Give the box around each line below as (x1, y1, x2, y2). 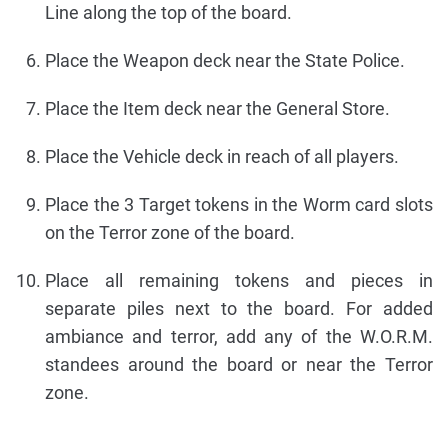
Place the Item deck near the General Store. (45, 97, 390, 119)
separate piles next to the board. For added (45, 297, 433, 319)
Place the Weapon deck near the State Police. (45, 49, 405, 71)
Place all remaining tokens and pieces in (45, 269, 433, 291)
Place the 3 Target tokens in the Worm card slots (45, 193, 433, 215)
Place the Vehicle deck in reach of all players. (45, 145, 399, 167)
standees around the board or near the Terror (45, 353, 433, 375)
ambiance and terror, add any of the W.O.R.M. (45, 325, 433, 347)
